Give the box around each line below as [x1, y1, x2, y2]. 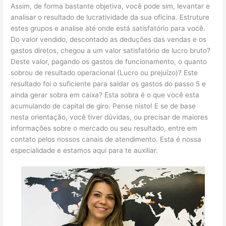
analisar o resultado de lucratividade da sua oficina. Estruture [11, 13, 210, 21]
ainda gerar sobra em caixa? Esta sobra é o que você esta [11, 90, 200, 99]
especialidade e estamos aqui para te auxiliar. [11, 146, 162, 154]
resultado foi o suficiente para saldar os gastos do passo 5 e [11, 79, 206, 88]
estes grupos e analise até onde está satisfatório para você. [11, 24, 206, 32]
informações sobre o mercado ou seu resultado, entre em [11, 124, 198, 132]
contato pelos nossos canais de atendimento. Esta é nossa [11, 135, 202, 143]
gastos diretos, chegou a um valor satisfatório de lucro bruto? [11, 46, 211, 54]
